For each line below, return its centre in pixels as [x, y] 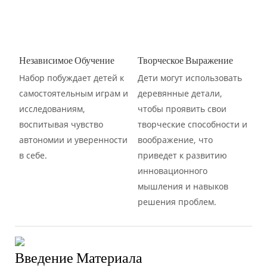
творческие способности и [192, 124]
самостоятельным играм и [73, 93]
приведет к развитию [182, 155]
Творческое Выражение [185, 61]
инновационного [172, 170]
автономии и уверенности [73, 139]
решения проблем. [177, 201]
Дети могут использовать [190, 77]
